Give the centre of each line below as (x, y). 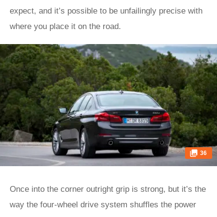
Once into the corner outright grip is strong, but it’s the (108, 189)
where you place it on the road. (65, 26)
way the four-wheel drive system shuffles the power (103, 205)
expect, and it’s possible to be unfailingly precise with (106, 11)
